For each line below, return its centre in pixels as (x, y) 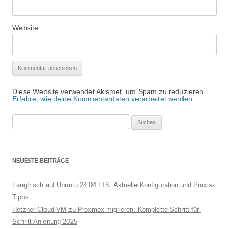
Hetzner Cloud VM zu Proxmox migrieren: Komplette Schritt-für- (107, 209)
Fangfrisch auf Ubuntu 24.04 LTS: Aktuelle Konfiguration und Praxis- (113, 185)
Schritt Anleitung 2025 (45, 222)
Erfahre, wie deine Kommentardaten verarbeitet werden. (103, 99)
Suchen (23, 120)
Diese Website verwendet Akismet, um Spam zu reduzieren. (109, 91)
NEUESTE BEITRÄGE (41, 161)
